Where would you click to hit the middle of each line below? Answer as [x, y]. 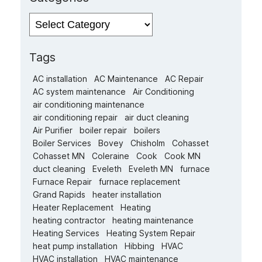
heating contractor [69, 220]
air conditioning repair [75, 118]
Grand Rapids [59, 195]
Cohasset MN [59, 156]
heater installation [127, 195]
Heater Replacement [73, 208]
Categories [44, 18]
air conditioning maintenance [89, 105]
